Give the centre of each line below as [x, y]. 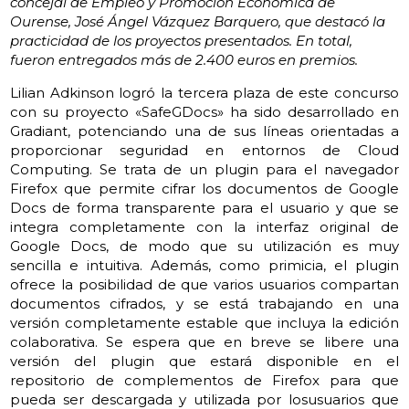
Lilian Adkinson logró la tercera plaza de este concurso [204, 92]
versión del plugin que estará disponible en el [204, 361]
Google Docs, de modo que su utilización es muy [204, 246]
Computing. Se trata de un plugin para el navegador [204, 169]
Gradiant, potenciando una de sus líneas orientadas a [204, 131]
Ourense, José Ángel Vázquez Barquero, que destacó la [198, 21]
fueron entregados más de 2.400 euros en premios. [184, 59]
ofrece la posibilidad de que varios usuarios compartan [204, 284]
